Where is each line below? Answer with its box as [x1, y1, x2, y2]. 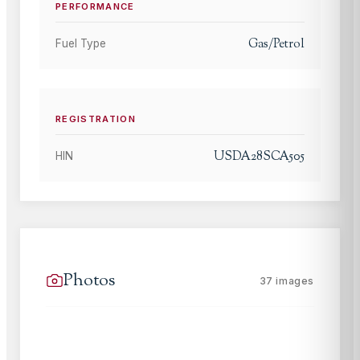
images [272, 274, 314, 287]
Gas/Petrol [248, 35, 305, 53]
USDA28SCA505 [214, 148, 305, 166]
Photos [63, 268, 115, 293]
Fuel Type [55, 36, 106, 50]
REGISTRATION [55, 113, 137, 125]
